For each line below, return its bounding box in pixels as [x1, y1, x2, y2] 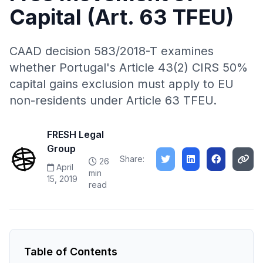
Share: [120, 154, 144, 164]
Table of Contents [24, 245, 117, 258]
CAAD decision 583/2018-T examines [9, 44, 214, 58]
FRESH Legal [47, 129, 104, 140]
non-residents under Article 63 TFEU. [9, 93, 217, 107]
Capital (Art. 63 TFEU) [9, 4, 234, 30]
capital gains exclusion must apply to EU [9, 77, 234, 91]
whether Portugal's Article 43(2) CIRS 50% [9, 60, 248, 75]
